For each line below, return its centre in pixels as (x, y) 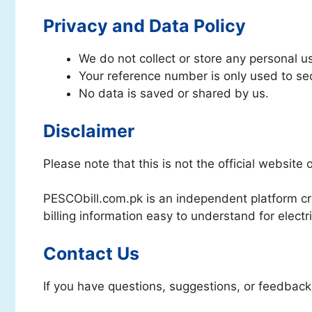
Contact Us (91, 253)
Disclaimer (89, 131)
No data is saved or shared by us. (174, 93)
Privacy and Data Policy (145, 26)
